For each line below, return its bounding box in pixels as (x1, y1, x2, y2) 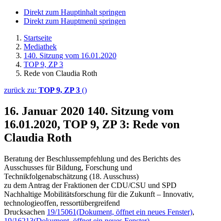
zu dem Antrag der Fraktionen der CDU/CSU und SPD (4, 181, 177, 189)
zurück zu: (4, 86, 38, 94)
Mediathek (24, 42, 57, 51)
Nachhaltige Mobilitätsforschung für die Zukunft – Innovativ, (4, 189, 194, 198)
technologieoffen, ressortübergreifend (4, 198, 120, 207)
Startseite (24, 34, 52, 42)
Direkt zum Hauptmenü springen (24, 17, 126, 25)
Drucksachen (4, 207, 47, 216)
